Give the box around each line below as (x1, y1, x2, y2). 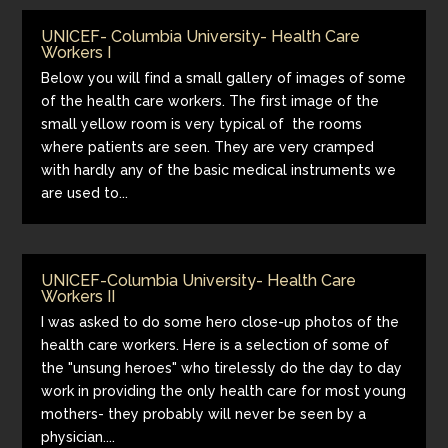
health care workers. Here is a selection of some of (41, 337, 390, 353)
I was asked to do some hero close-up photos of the (41, 314, 400, 330)
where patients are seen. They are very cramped (41, 139, 375, 155)
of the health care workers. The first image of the (41, 93, 380, 109)
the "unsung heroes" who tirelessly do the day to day (41, 360, 403, 376)
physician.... (41, 429, 116, 445)
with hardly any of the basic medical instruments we (41, 162, 397, 178)
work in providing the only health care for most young (41, 383, 407, 399)
